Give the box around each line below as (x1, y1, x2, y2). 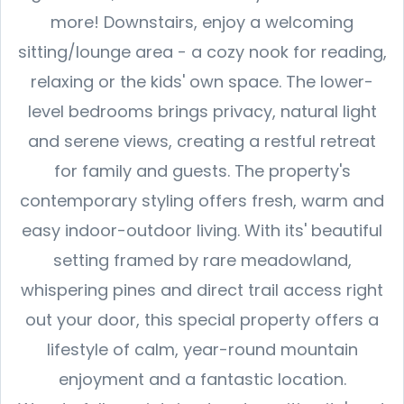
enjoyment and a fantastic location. (58, 367, 346, 390)
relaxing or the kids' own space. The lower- (31, 69, 373, 93)
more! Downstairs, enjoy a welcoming (50, 10, 353, 33)
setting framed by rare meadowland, (52, 248, 352, 271)
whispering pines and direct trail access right (21, 278, 383, 301)
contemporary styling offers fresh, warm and (20, 188, 384, 212)
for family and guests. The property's (53, 159, 351, 182)
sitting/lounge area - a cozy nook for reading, (17, 40, 387, 63)
